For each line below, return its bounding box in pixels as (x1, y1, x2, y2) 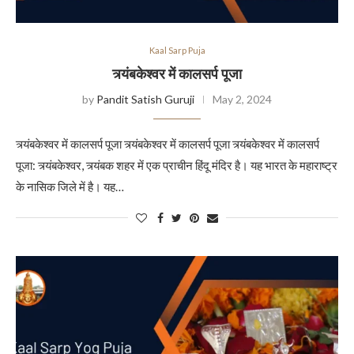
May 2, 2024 (213, 92, 272, 106)
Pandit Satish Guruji (96, 92, 194, 106)
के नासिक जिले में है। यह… (16, 179, 124, 194)
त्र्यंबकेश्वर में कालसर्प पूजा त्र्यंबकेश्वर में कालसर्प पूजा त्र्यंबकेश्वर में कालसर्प (16, 137, 319, 151)
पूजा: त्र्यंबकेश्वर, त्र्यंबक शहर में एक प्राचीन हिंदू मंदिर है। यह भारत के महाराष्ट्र (16, 158, 337, 172)
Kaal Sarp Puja (149, 45, 205, 55)
